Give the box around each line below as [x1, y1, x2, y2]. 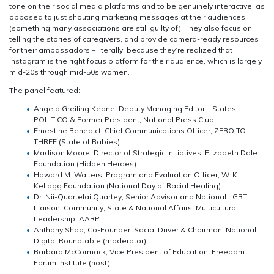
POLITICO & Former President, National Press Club [34, 114, 214, 124]
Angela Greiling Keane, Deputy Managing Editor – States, [34, 103, 238, 113]
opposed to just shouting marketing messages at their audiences [9, 12, 245, 21]
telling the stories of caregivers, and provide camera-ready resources [9, 34, 259, 43]
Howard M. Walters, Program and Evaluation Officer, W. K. [34, 169, 239, 179]
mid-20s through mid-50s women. [9, 67, 130, 76]
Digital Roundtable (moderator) [34, 235, 146, 245]
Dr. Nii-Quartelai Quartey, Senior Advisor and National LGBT [34, 191, 247, 201]
